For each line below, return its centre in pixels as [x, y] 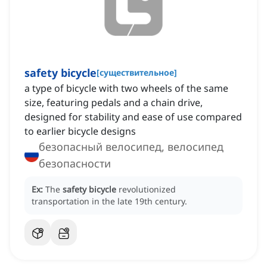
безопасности [75, 164]
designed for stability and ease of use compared [133, 117]
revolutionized [147, 190]
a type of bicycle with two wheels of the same [126, 89]
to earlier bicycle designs [80, 131]
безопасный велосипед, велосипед [131, 147]
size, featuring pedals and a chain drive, [114, 103]
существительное [137, 73]
